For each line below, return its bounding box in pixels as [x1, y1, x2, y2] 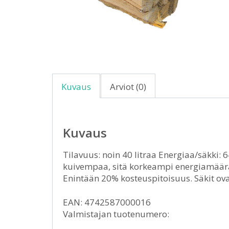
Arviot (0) [110, 81, 146, 93]
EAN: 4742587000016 [63, 196, 151, 208]
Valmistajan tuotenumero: [63, 208, 169, 220]
